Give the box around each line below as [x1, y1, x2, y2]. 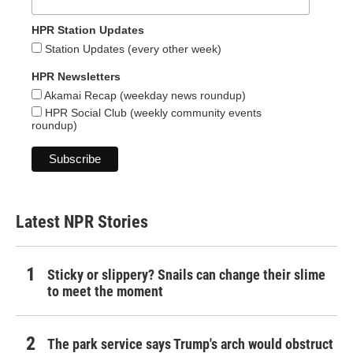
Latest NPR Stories [16, 212, 148, 232]
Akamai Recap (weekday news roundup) [42, 89, 246, 102]
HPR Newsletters [32, 70, 121, 84]
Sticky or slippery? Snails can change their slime [47, 266, 325, 284]
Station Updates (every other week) [42, 43, 221, 56]
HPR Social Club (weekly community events [42, 106, 262, 120]
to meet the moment [47, 283, 163, 300]
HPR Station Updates [32, 24, 144, 37]
